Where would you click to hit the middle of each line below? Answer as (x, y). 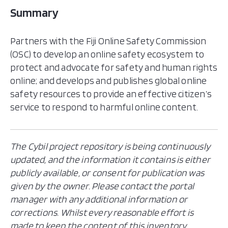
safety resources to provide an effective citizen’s (111, 94)
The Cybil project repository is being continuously (110, 146)
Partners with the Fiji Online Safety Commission (108, 41)
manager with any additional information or (99, 199)
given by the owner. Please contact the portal (102, 186)
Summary (34, 12)
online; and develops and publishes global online (109, 81)
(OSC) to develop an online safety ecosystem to (107, 54)
